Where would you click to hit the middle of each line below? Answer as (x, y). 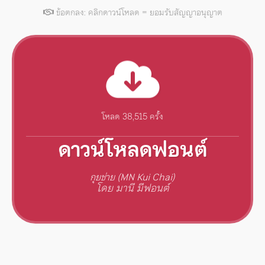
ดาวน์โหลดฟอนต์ (132, 149)
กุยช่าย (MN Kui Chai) (132, 177)
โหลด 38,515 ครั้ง (132, 116)
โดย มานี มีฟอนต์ (132, 188)
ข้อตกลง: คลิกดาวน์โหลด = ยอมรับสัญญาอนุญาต (138, 12)
